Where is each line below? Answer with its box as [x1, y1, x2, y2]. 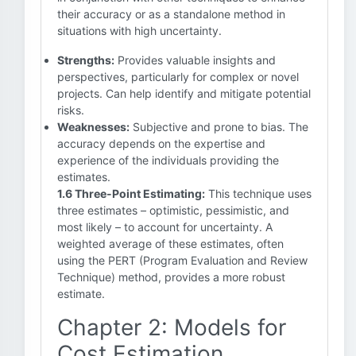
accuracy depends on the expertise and [57, 137, 265, 150]
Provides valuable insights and [114, 53, 276, 67]
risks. [57, 103, 84, 117]
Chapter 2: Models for [57, 314, 286, 341]
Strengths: [57, 53, 114, 67]
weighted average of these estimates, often [57, 237, 284, 250]
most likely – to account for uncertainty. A [57, 220, 273, 234]
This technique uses [205, 187, 311, 200]
